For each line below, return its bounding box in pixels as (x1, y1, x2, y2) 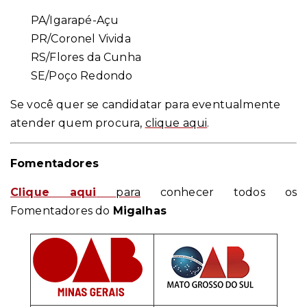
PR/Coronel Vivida (31, 32, 131, 46)
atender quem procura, (10, 116, 145, 130)
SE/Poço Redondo (31, 69, 133, 83)
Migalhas (112, 204, 167, 218)
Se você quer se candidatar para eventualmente (10, 98, 281, 112)
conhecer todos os (140, 186, 297, 199)
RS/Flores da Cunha (31, 51, 141, 64)
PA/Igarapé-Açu (31, 14, 119, 27)
